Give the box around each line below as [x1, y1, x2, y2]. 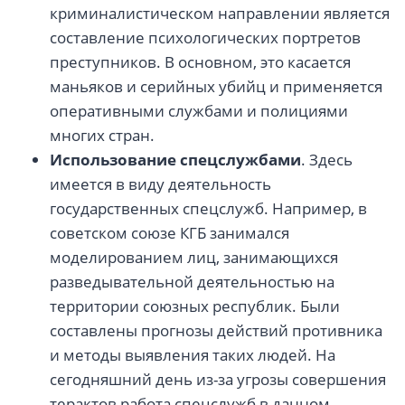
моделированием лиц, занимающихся [50, 247, 338, 268]
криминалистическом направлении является [50, 3, 390, 24]
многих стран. [50, 125, 155, 146]
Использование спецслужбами [50, 149, 301, 171]
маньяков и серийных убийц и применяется [50, 76, 382, 98]
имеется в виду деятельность [50, 174, 271, 195]
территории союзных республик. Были [50, 296, 340, 317]
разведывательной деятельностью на [50, 271, 334, 293]
